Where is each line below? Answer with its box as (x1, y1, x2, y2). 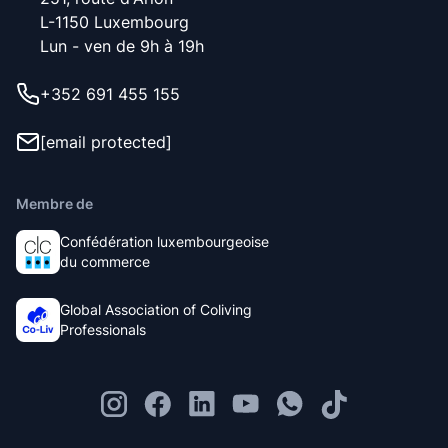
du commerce (60, 252, 150, 270)
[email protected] (40, 131, 172, 152)
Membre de (16, 194, 93, 212)
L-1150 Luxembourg (40, 11, 189, 32)
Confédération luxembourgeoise (60, 232, 269, 250)
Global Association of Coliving (60, 300, 252, 318)
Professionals (60, 320, 146, 338)
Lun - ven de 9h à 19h (40, 35, 204, 56)
